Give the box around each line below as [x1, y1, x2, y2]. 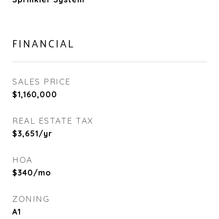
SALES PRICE [12, 76, 71, 87]
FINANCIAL [12, 36, 75, 53]
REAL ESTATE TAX [12, 115, 93, 126]
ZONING [12, 194, 49, 204]
